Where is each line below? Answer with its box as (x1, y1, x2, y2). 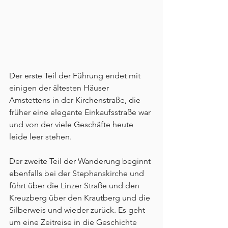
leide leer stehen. (9, 132, 72, 142)
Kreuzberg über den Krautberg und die (9, 193, 152, 203)
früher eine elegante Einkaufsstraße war (9, 107, 153, 118)
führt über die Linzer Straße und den (9, 181, 141, 191)
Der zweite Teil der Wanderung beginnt (9, 156, 153, 166)
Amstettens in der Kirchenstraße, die (9, 95, 142, 105)
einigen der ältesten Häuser (9, 83, 111, 93)
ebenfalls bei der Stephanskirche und (9, 168, 146, 179)
